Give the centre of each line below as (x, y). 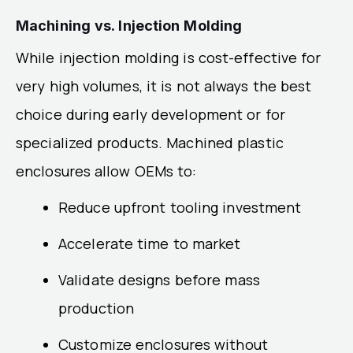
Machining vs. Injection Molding (129, 26)
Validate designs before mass (159, 280)
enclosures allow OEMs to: (106, 171)
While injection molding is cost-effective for (169, 58)
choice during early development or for (150, 115)
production (96, 308)
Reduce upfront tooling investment (180, 208)
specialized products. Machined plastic (150, 143)
